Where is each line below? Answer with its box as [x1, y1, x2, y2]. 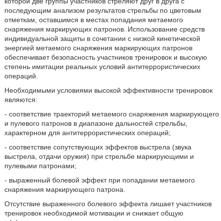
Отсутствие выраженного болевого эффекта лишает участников [4, 200, 212, 208]
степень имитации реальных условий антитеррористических [4, 63, 200, 71]
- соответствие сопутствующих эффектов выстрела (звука [4, 143, 191, 151]
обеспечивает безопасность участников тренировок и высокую [4, 53, 207, 61]
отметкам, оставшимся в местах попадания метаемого [4, 16, 183, 24]
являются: [4, 96, 37, 104]
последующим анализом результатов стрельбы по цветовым [4, 6, 201, 14]
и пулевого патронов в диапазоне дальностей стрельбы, [4, 119, 187, 127]
